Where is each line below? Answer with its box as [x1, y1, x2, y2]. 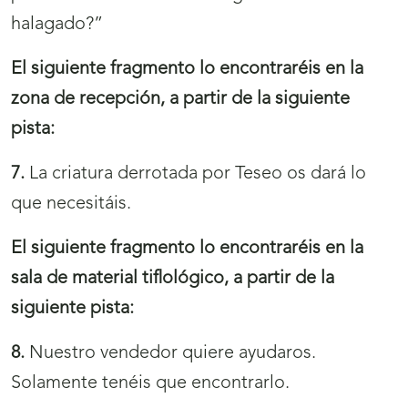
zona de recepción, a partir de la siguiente [11, 90, 350, 109]
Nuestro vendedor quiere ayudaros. [29, 344, 316, 363]
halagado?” [11, 15, 103, 35]
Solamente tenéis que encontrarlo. [11, 374, 290, 393]
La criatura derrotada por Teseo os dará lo [29, 165, 366, 184]
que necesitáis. [11, 195, 131, 214]
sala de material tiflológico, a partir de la [11, 270, 334, 289]
